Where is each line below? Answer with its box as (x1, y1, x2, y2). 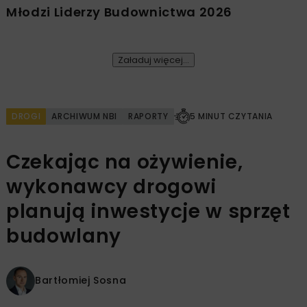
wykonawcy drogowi (6, 173, 217, 200)
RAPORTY (128, 110, 169, 122)
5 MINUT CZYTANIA (189, 110, 273, 122)
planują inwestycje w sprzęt (6, 197, 291, 225)
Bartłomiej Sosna (35, 273, 127, 287)
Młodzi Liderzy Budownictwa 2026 (6, 3, 233, 21)
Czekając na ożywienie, (6, 148, 243, 175)
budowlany (6, 222, 121, 249)
